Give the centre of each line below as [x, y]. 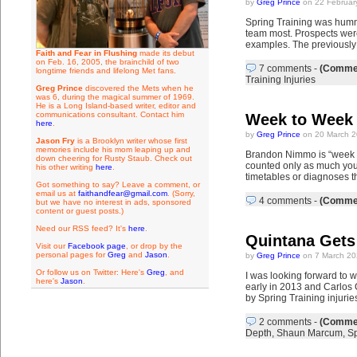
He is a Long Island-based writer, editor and [116, 106]
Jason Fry [55, 141]
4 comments [285, 201]
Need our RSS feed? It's [82, 228]
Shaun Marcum [309, 333]
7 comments [285, 69]
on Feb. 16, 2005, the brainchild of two [107, 62]
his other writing [65, 167]
